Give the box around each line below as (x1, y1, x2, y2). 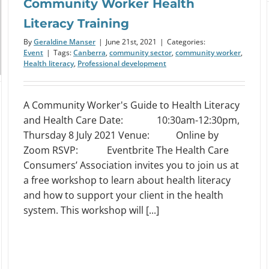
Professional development (77, 58, 166, 69)
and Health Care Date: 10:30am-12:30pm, (23, 113, 240, 127)
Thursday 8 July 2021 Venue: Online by (23, 128, 219, 142)
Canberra (73, 47, 106, 58)
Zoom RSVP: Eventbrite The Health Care (23, 144, 229, 157)
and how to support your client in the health (23, 189, 223, 202)
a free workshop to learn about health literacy (23, 174, 231, 187)
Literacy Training (23, 16, 129, 31)
